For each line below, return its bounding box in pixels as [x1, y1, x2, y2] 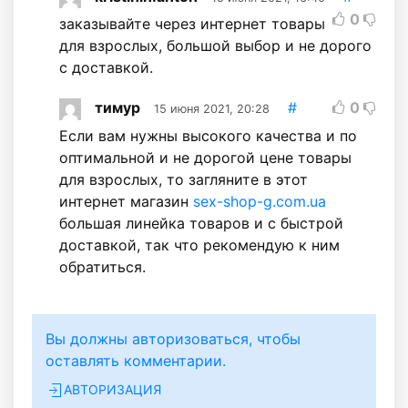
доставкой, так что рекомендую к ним [59, 235, 340, 254]
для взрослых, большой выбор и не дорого [59, 36, 372, 56]
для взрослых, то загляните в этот [59, 169, 308, 189]
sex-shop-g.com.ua [193, 191, 326, 210]
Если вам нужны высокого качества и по [59, 126, 357, 145]
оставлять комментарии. [46, 351, 226, 370]
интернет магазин [59, 191, 193, 210]
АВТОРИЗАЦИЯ [64, 381, 161, 397]
